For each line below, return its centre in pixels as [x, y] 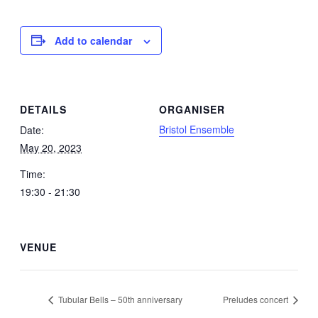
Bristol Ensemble [197, 130]
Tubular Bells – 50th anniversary [119, 300]
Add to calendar [93, 40]
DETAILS [43, 110]
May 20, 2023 [51, 148]
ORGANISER [192, 110]
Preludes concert [257, 300]
